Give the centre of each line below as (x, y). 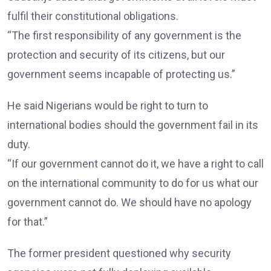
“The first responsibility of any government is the (124, 36)
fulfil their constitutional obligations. (93, 16)
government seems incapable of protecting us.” (121, 74)
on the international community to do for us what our (133, 183)
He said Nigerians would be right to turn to (108, 106)
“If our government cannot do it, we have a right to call (135, 164)
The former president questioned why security (119, 253)
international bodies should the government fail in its (133, 125)
